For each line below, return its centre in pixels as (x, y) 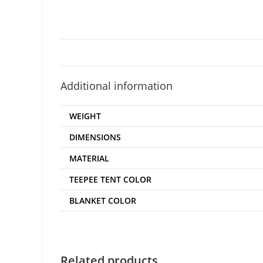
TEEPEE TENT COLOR (110, 179)
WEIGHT (85, 116)
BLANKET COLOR (103, 200)
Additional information (117, 86)
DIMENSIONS (95, 137)
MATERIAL (89, 158)
